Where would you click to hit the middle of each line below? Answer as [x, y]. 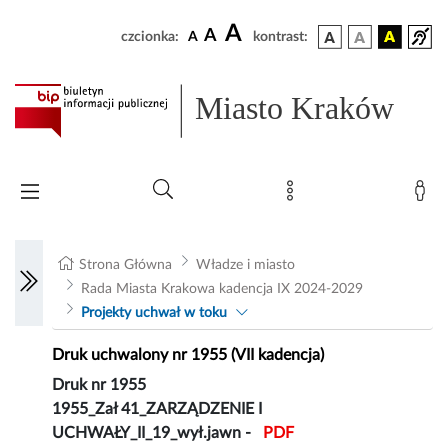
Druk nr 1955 [99, 385]
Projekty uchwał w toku [153, 313]
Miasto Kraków [295, 108]
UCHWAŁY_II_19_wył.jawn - [154, 433]
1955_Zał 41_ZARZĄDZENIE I [157, 409]
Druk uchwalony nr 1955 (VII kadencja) [188, 355]
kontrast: [280, 37]
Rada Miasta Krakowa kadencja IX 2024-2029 [221, 289]
